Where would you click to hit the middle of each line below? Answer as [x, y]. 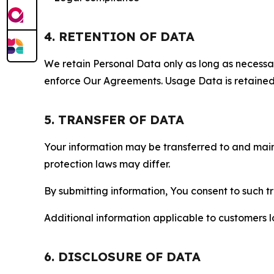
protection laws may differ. [107, 164]
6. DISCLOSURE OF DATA [122, 257]
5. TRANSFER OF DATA [114, 120]
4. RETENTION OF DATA [119, 36]
